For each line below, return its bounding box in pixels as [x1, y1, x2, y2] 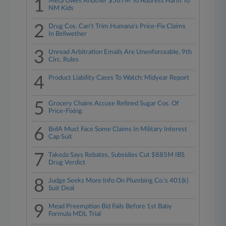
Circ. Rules [48, 56, 79, 63]
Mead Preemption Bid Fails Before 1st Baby [48, 203, 173, 210]
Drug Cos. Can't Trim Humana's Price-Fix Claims [48, 23, 186, 30]
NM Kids [48, 5, 74, 12]
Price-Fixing [48, 108, 83, 115]
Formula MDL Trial [48, 211, 101, 217]
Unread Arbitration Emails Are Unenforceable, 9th [48, 49, 192, 55]
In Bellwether [48, 31, 87, 37]
